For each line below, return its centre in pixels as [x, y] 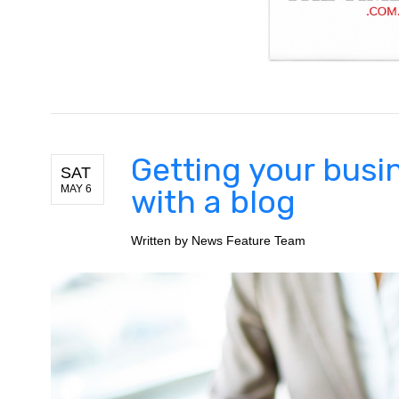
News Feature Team [248, 240]
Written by [161, 240]
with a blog [213, 201]
